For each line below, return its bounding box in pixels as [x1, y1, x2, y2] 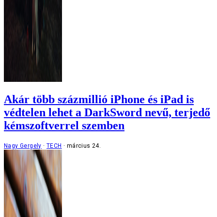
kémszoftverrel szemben [4, 119, 124, 132]
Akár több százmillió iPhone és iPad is [4, 93, 194, 106]
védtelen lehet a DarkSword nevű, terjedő [4, 106, 210, 119]
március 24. [66, 142, 101, 150]
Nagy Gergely [4, 142, 42, 150]
